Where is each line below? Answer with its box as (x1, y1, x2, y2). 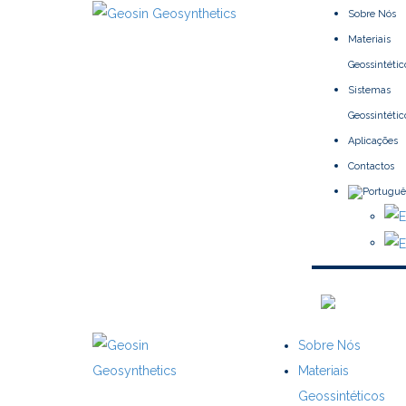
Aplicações (348, 135, 399, 147)
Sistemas (348, 84, 391, 96)
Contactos (348, 160, 395, 172)
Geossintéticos (298, 388, 386, 403)
